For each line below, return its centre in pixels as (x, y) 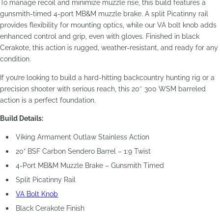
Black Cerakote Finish (50, 208)
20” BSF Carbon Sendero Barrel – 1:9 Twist (83, 151)
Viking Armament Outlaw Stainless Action (83, 137)
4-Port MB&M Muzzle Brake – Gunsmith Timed (90, 165)
